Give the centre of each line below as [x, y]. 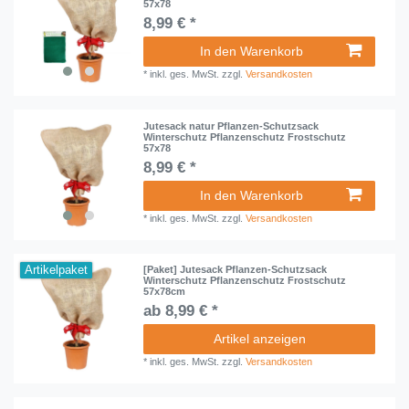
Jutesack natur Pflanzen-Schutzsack [231, 126]
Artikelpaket [57, 270]
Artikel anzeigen [259, 339]
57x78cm [165, 292]
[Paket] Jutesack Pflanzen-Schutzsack [236, 270]
